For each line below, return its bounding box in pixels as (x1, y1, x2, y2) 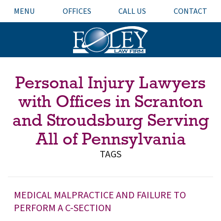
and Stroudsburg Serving (12, 110, 209, 130)
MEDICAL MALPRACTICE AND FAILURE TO (14, 188, 186, 202)
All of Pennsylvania (35, 128, 186, 149)
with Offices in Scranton (18, 91, 203, 111)
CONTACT (174, 5, 208, 17)
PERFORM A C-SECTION (14, 201, 111, 215)
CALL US (118, 5, 147, 17)
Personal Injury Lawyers (15, 72, 206, 93)
